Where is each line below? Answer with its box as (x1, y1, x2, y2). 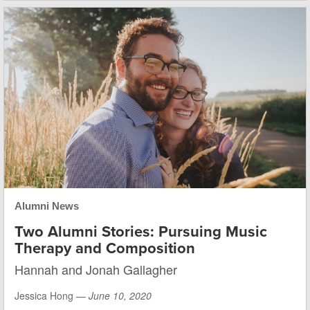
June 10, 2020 (89, 289, 152, 303)
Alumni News (15, 200, 79, 212)
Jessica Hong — (15, 289, 89, 303)
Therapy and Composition (15, 239, 195, 258)
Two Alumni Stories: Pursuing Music (15, 223, 267, 241)
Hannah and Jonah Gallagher (15, 260, 177, 279)
